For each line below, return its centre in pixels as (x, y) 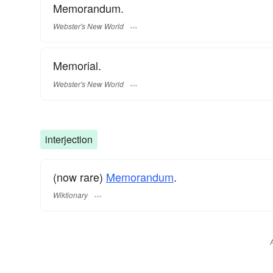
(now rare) (80, 176)
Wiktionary (70, 194)
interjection (69, 139)
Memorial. (77, 66)
